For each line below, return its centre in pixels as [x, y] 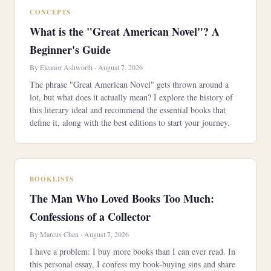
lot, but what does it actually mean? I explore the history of [131, 97]
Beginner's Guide [70, 50]
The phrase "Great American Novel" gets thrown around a [129, 84]
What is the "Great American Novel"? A [125, 31]
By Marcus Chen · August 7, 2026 [79, 234]
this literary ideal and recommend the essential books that [128, 110]
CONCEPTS [50, 12]
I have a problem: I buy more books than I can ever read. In [132, 251]
